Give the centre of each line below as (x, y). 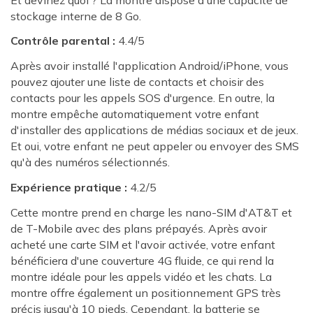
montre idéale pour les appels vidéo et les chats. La (141, 276)
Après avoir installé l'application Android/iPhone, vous (150, 66)
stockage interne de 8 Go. (76, 16)
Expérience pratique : (69, 188)
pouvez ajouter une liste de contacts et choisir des (137, 82)
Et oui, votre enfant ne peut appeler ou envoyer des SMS (155, 146)
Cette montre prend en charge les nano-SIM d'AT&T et (151, 212)
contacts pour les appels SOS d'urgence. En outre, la (143, 98)
